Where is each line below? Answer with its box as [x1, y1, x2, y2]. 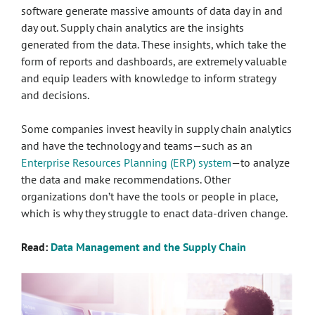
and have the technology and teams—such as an [21, 139, 252, 153]
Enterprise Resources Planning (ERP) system [21, 155, 231, 169]
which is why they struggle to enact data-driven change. [21, 206, 290, 220]
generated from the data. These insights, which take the [21, 37, 286, 51]
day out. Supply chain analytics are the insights [21, 20, 244, 34]
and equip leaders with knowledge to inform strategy [21, 71, 276, 85]
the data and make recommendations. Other [21, 172, 231, 186]
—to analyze [231, 155, 290, 169]
